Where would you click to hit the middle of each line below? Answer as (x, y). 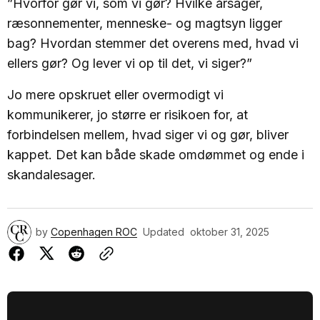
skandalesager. (53, 175)
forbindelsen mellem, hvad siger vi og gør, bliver (148, 135)
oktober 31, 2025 (230, 232)
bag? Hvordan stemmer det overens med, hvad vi (153, 43)
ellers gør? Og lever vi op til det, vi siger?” (130, 63)
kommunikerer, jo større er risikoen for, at (127, 115)
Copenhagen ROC (94, 232)
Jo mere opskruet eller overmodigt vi (115, 95)
